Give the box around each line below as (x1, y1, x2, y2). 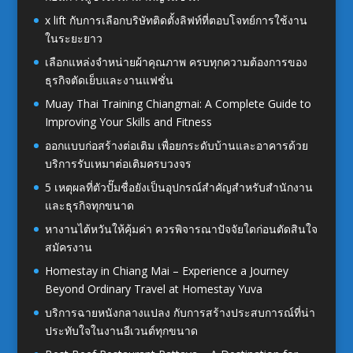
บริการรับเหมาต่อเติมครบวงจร (44, 156, 191, 172)
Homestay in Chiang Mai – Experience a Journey (44, 263, 288, 279)
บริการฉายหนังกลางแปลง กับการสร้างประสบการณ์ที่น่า (44, 305, 315, 321)
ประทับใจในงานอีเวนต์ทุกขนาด (44, 323, 198, 339)
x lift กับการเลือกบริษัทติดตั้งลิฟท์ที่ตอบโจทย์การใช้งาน (44, 13, 307, 28)
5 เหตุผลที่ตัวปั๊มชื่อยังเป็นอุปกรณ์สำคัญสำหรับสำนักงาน (44, 180, 313, 195)
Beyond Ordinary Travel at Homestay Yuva (44, 281, 262, 297)
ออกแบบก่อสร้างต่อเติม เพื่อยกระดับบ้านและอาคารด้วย (44, 138, 308, 154)
